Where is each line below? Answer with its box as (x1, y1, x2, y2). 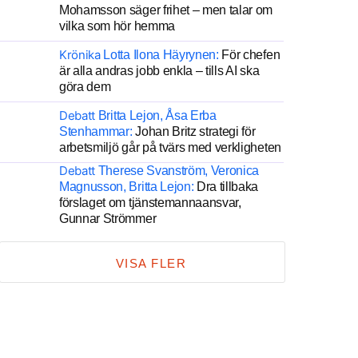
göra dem (59, 80, 111, 93)
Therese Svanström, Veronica (97, 164, 260, 177)
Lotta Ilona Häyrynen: (103, 48, 219, 62)
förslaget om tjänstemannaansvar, (59, 196, 241, 209)
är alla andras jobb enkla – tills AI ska (59, 64, 260, 78)
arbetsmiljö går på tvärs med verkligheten (59, 141, 281, 154)
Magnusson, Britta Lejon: (59, 180, 194, 193)
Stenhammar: (59, 125, 133, 138)
